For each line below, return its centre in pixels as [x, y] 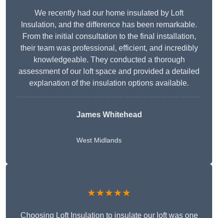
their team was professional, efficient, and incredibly [109, 48]
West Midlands [99, 140]
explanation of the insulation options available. [109, 83]
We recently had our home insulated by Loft [109, 13]
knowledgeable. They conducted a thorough [109, 60]
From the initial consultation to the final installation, [109, 36]
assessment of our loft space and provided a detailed [109, 72]
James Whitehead [109, 115]
